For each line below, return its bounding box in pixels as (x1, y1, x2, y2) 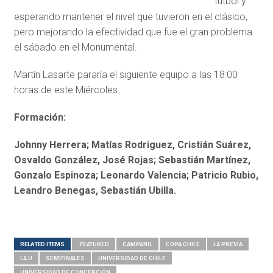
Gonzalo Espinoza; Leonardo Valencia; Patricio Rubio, (13, 169, 258, 182)
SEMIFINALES (45, 255, 85, 262)
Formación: (13, 112, 66, 124)
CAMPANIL (122, 241, 152, 248)
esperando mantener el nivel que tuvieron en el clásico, (13, 11, 247, 23)
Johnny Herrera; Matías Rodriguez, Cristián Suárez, (13, 139, 251, 151)
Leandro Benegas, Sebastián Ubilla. (13, 185, 176, 197)
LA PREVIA (213, 241, 243, 248)
